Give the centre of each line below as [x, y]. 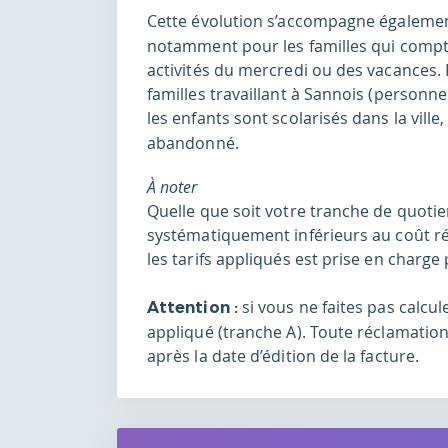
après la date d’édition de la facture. [283, 356]
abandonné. [195, 143]
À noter [172, 187]
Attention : [192, 308]
